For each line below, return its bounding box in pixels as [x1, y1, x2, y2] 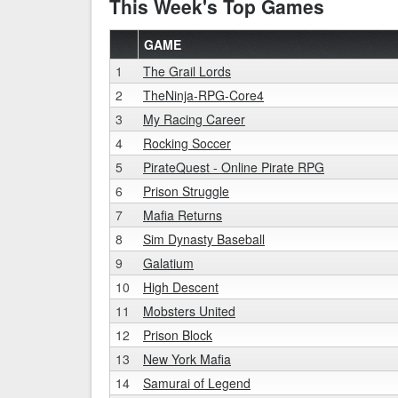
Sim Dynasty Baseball [143, 230, 265, 248]
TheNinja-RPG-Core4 [143, 86, 264, 104]
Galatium [143, 254, 194, 272]
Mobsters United [143, 302, 235, 320]
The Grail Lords [143, 62, 231, 80]
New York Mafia [143, 350, 231, 368]
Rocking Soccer [143, 134, 231, 152]
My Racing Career [143, 110, 245, 128]
